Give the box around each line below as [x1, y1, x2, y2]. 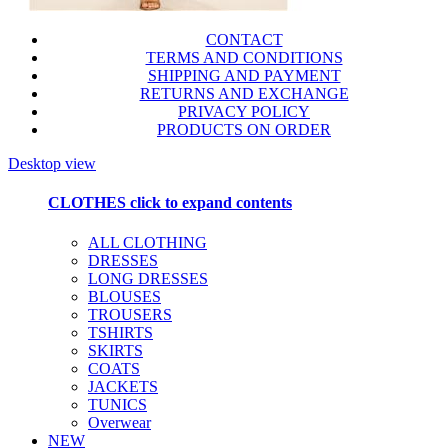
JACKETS [88, 377, 158, 395]
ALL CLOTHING [88, 233, 207, 251]
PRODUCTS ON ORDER [157, 121, 331, 139]
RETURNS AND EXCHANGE [139, 85, 349, 103]
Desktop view [8, 155, 96, 173]
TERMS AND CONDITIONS [145, 49, 343, 67]
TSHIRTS [88, 323, 153, 341]
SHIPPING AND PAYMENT [147, 67, 341, 85]
